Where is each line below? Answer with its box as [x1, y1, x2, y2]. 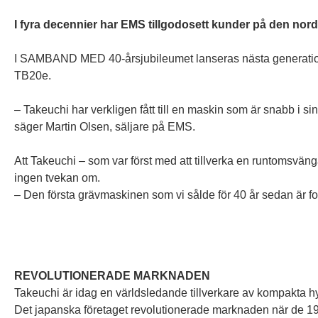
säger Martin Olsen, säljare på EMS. [14, 121, 195, 133]
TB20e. [14, 70, 51, 82]
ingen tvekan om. [14, 172, 100, 184]
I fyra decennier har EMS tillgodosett [14, 18, 212, 31]
